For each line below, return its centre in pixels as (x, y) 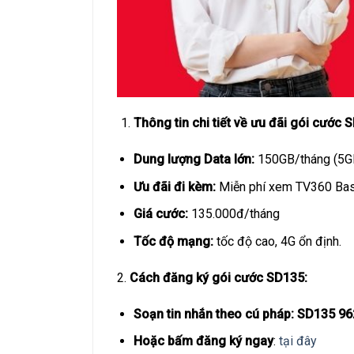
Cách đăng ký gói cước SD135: (218, 277)
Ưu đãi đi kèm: (174, 186)
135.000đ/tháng (233, 214)
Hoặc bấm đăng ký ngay (203, 341)
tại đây (298, 341)
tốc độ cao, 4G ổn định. (277, 241)
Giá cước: (160, 214)
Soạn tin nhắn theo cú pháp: (213, 314)
